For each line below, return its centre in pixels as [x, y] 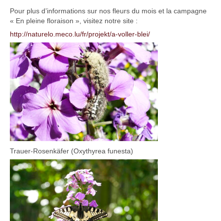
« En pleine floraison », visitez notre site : [74, 21]
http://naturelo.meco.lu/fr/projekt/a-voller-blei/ [80, 34]
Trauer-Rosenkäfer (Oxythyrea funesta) [72, 151]
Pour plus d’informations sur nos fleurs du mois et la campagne [108, 11]
